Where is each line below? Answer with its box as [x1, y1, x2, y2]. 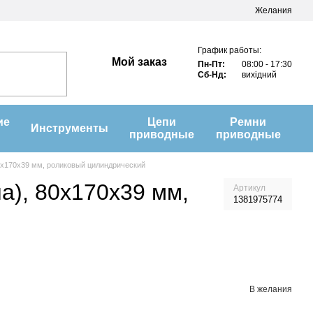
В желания [249, 284, 292, 294]
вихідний [242, 69, 277, 80]
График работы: [198, 45, 261, 55]
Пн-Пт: [198, 59, 227, 69]
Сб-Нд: [198, 69, 228, 80]
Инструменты [30, 122, 108, 134]
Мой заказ [112, 56, 167, 68]
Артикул [233, 183, 265, 193]
